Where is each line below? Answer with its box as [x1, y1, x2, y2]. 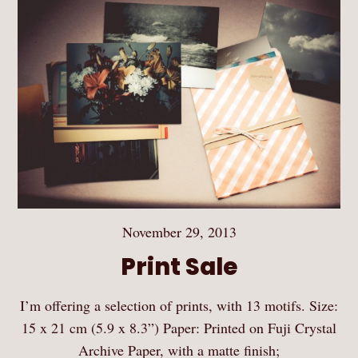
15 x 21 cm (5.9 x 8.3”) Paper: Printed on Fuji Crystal [22, 317, 336, 337]
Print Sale [121, 249, 237, 283]
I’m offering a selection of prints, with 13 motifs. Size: [20, 295, 338, 315]
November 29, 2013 [121, 221, 237, 241]
